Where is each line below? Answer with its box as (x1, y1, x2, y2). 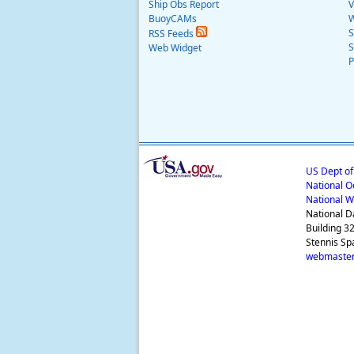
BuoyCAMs (149, 12, 197, 26)
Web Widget (149, 41, 201, 55)
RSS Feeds (149, 27, 196, 41)
